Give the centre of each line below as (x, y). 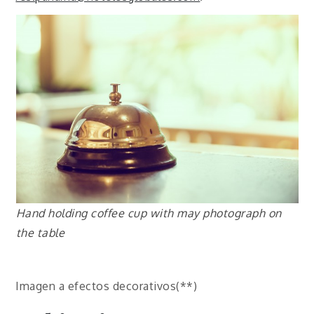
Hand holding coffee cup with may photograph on (149, 213)
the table (40, 233)
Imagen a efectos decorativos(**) (107, 286)
